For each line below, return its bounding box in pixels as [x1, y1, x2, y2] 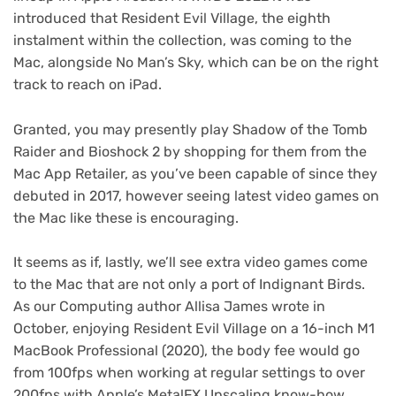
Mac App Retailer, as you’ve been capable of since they [13, 164, 377, 182]
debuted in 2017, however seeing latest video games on [13, 187, 379, 204]
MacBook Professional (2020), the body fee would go [13, 342, 360, 360]
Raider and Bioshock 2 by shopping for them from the [13, 142, 367, 160]
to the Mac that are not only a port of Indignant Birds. [13, 276, 365, 293]
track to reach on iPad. [13, 76, 162, 94]
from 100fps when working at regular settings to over [13, 364, 365, 382]
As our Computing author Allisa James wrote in [13, 298, 325, 316]
